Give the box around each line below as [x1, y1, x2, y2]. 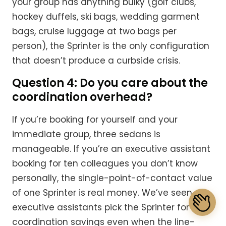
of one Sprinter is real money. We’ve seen [12, 187, 192, 199]
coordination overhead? [12, 89, 152, 105]
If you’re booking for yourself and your [12, 114, 178, 126]
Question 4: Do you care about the [12, 75, 208, 91]
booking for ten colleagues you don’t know [12, 157, 198, 170]
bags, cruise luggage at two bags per [12, 25, 177, 38]
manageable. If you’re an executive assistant [12, 143, 210, 155]
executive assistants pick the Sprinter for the [12, 201, 206, 214]
